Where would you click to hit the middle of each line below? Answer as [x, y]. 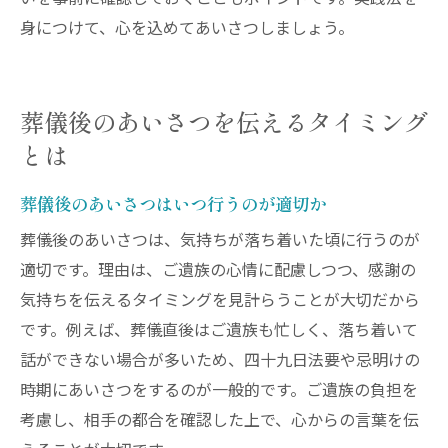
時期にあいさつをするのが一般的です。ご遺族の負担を [219, 391]
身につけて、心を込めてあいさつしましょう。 [187, 29]
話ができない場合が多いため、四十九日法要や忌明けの [220, 361]
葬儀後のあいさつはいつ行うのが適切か [173, 203]
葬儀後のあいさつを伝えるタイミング [224, 121]
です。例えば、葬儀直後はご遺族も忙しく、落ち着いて [219, 331]
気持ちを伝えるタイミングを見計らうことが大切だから [220, 301]
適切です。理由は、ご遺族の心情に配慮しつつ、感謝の [218, 271]
